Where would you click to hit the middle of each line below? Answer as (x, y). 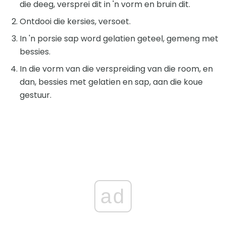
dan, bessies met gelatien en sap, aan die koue (111, 82)
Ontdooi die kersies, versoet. (75, 22)
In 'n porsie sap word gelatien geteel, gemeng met (119, 39)
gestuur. (36, 95)
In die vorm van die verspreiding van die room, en (116, 69)
